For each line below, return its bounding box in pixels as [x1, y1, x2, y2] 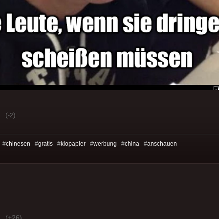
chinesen [6, 140, 30, 147]
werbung [93, 140, 117, 147]
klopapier [61, 140, 86, 147]
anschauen [147, 140, 177, 147]
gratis [38, 140, 53, 147]
